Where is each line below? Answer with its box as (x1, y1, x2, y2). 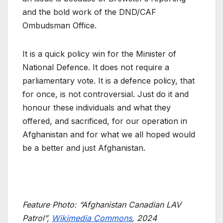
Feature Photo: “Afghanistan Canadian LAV (22, 200, 181, 210)
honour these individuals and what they (22, 103, 171, 113)
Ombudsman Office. (22, 20, 97, 31)
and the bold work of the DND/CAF (22, 7, 156, 17)
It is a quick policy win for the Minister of (22, 49, 176, 59)
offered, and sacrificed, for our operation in (22, 116, 187, 126)
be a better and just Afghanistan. (22, 143, 145, 153)
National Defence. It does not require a (22, 62, 169, 73)
